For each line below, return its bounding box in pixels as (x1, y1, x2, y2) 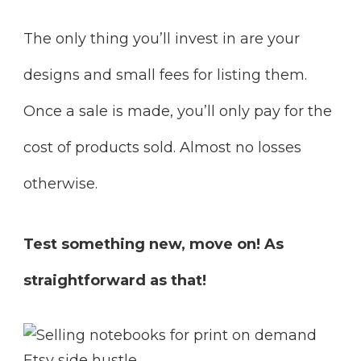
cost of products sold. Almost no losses (23, 138, 301, 156)
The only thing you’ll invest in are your (23, 29, 300, 48)
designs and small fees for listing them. (23, 65, 307, 84)
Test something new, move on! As (23, 234, 284, 253)
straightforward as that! (23, 271, 206, 289)
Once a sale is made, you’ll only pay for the (23, 102, 332, 120)
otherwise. (23, 174, 98, 193)
